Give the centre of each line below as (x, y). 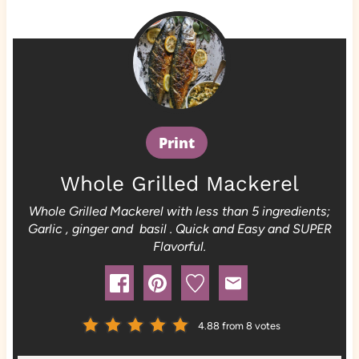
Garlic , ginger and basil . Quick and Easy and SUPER (179, 228)
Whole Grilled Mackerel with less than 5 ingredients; (179, 211)
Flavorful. (179, 246)
